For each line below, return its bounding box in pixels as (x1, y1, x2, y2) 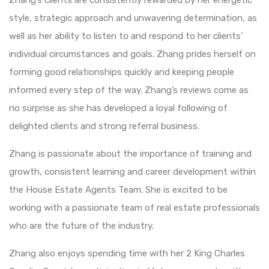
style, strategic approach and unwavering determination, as (9, 12, 257, 23)
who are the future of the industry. (9, 220, 154, 231)
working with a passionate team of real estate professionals (9, 202, 260, 213)
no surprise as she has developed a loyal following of (9, 102, 228, 113)
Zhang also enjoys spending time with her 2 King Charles (9, 247, 245, 259)
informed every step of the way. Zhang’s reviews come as (9, 84, 249, 95)
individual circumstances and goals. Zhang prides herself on (9, 48, 256, 59)
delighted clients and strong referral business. (9, 120, 199, 131)
